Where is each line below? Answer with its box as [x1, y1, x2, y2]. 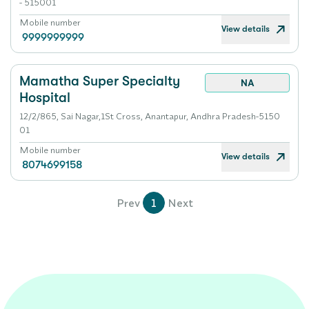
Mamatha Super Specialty [19, 73, 180, 89]
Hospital [19, 90, 70, 106]
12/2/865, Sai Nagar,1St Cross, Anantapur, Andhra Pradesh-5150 [19, 110, 280, 121]
